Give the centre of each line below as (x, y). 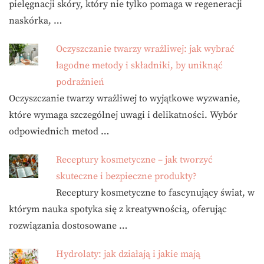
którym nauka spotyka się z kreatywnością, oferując (118, 209)
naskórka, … (35, 20)
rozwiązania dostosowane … (68, 225)
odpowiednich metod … (59, 131)
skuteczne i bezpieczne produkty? (126, 176)
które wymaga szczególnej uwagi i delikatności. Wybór (123, 115)
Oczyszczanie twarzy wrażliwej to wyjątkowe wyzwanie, (125, 98)
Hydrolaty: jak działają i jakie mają (128, 254)
